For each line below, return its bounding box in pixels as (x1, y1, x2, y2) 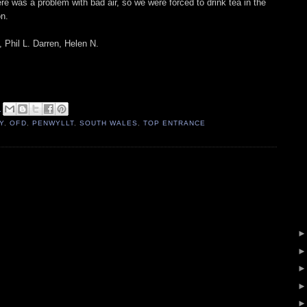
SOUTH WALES (79, 119, 138, 127)
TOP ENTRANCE (143, 119, 206, 127)
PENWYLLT (32, 119, 74, 127)
